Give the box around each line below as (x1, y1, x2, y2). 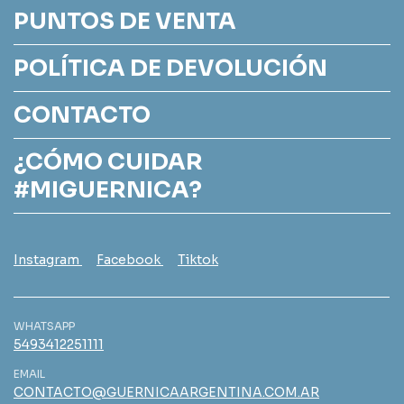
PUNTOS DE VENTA (14, 6, 236, 35)
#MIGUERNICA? (14, 175, 202, 204)
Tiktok (178, 251, 218, 268)
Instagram (14, 251, 82, 268)
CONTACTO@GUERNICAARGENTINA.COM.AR (14, 383, 319, 400)
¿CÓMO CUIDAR (14, 147, 203, 176)
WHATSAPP (14, 318, 75, 333)
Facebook (96, 251, 163, 268)
